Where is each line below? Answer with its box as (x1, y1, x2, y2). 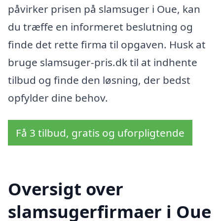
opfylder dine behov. (8, 90, 108, 105)
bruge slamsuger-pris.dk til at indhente (8, 55, 197, 69)
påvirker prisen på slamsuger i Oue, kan (8, 1, 200, 16)
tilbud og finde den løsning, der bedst (8, 73, 190, 87)
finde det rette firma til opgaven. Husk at (8, 37, 206, 51)
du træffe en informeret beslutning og (8, 19, 193, 34)
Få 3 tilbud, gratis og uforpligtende (16, 126, 184, 140)
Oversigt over (8, 177, 123, 201)
